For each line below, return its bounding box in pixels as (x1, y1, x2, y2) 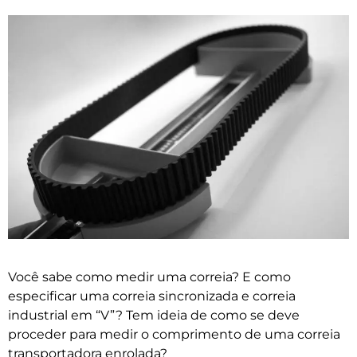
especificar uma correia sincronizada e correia (8, 288, 296, 304)
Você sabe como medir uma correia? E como (8, 269, 291, 284)
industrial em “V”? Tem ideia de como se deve (8, 307, 300, 323)
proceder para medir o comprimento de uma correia (8, 326, 340, 342)
